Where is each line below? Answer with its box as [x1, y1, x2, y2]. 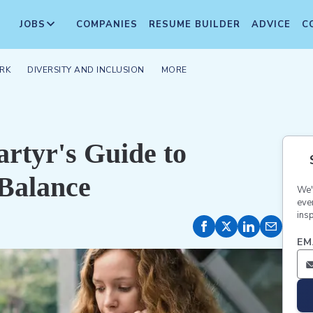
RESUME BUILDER [149, 18, 240, 31]
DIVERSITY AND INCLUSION [27, 64, 145, 75]
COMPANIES [76, 18, 138, 31]
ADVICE [252, 18, 291, 31]
